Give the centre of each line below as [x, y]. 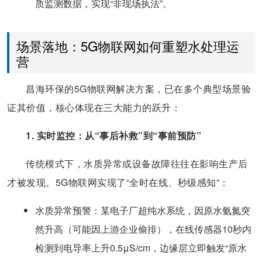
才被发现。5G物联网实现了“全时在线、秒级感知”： [118, 182]
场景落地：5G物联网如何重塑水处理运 [128, 46]
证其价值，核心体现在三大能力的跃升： [94, 108]
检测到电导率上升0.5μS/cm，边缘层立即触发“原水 [141, 248]
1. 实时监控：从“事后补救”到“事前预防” [113, 136]
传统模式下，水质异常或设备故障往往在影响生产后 [137, 164]
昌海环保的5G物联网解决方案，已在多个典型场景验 [138, 89]
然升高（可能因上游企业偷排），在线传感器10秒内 [143, 229]
